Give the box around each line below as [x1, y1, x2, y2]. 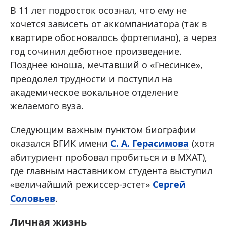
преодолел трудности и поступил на [10, 72, 172, 85]
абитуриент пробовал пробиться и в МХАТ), [10, 151, 207, 163]
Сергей [153, 178, 186, 191]
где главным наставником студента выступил [10, 165, 212, 177]
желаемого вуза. [10, 100, 84, 112]
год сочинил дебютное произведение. [10, 45, 182, 57]
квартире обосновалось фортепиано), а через [10, 31, 217, 44]
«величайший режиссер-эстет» [10, 178, 153, 191]
